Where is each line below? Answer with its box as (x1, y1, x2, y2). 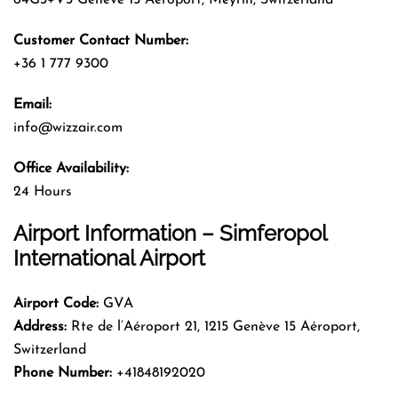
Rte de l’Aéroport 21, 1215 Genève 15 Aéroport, (67, 319, 360, 334)
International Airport (13, 244, 205, 271)
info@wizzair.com (13, 120, 123, 135)
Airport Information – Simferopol (13, 219, 327, 246)
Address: (13, 319, 67, 334)
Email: (13, 97, 52, 112)
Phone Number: (13, 365, 112, 380)
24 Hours (13, 184, 72, 199)
